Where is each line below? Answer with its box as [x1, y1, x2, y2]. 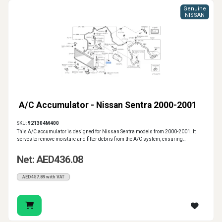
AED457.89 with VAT [22, 174, 64, 180]
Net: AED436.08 [17, 154, 83, 166]
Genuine [183, 5, 206, 12]
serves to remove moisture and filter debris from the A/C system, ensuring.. [17, 136, 186, 142]
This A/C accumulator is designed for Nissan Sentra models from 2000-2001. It [17, 129, 196, 135]
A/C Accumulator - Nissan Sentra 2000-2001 [19, 100, 197, 111]
